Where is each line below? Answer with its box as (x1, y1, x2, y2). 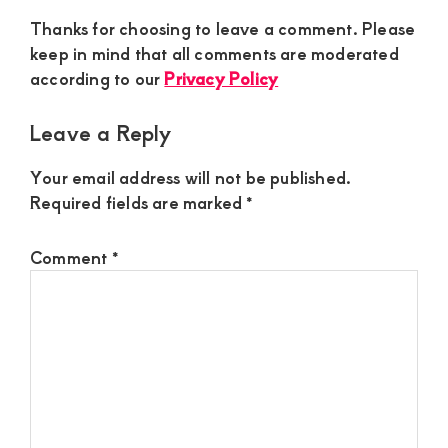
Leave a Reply (30, 118, 172, 147)
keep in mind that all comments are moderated (30, 41, 399, 65)
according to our (30, 66, 165, 90)
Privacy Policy (164, 66, 279, 90)
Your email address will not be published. (30, 165, 352, 189)
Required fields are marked (30, 190, 247, 214)
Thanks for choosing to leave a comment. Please (30, 16, 416, 40)
